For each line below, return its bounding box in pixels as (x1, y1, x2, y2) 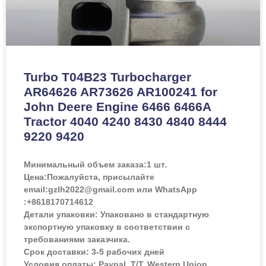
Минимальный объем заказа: (24, 159, 147, 169)
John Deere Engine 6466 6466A (24, 99, 211, 113)
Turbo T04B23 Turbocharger (24, 69, 191, 84)
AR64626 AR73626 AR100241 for (24, 84, 217, 99)
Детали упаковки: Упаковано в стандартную (24, 209, 209, 219)
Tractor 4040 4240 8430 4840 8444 (24, 114, 227, 128)
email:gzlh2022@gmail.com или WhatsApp (24, 184, 197, 194)
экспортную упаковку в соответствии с (24, 221, 190, 232)
